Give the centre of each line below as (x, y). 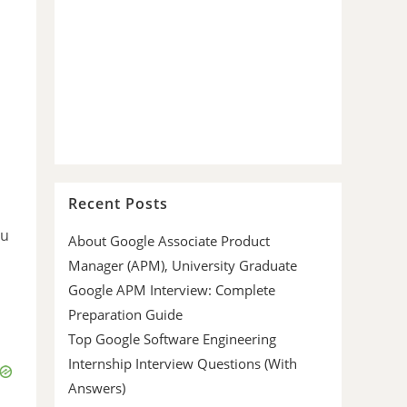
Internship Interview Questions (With (183, 364)
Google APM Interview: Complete (172, 290)
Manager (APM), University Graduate (183, 266)
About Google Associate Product (169, 241)
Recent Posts (118, 204)
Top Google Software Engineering (172, 339)
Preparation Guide (125, 315)
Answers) (97, 388)
